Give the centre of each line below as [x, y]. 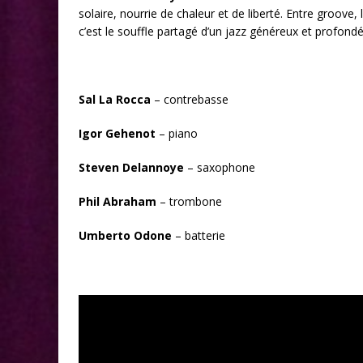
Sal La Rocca [115, 100]
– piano [177, 134]
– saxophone [220, 168]
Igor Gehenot [117, 134]
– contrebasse [190, 100]
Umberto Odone [125, 236]
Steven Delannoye [131, 168]
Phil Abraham [117, 202]
